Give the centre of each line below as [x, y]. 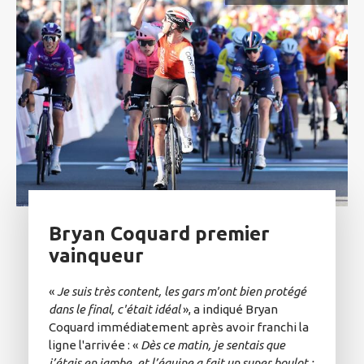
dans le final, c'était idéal [115, 309]
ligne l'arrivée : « [95, 344]
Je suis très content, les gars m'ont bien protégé [182, 291]
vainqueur [96, 255]
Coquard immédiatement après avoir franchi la [179, 327]
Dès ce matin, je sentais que [213, 344]
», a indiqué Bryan [229, 309]
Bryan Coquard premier [159, 233]
